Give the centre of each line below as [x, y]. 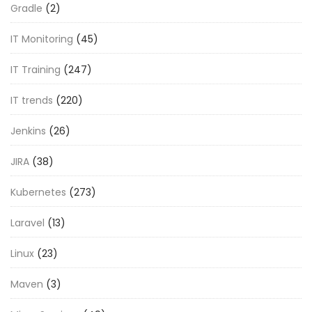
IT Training [36, 69]
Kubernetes [38, 192]
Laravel [28, 223]
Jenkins [28, 131]
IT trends [32, 100]
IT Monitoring [42, 39]
